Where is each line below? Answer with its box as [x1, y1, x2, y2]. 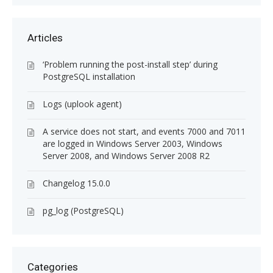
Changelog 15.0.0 [43, 177, 110, 190]
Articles [27, 32, 63, 44]
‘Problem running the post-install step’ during [43, 58, 218, 71]
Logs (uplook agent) [43, 98, 122, 110]
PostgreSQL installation [43, 71, 135, 83]
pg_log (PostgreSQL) [43, 205, 124, 217]
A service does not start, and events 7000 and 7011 [43, 126, 246, 138]
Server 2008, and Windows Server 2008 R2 [43, 150, 210, 162]
